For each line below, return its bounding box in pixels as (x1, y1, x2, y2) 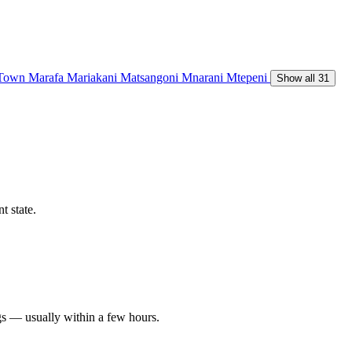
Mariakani (67, 70, 120, 84)
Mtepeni (226, 70, 270, 84)
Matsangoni (120, 70, 181, 84)
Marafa (28, 70, 67, 84)
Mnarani (181, 70, 226, 84)
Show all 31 (277, 71, 329, 84)
